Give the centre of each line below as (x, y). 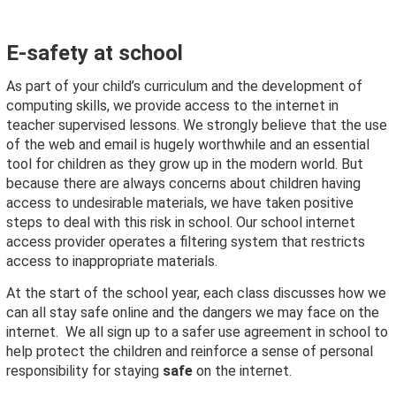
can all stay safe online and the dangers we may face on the (193, 313)
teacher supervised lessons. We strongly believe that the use (197, 126)
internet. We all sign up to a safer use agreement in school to (197, 332)
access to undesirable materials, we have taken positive (180, 203)
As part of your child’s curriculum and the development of (184, 87)
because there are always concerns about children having (183, 184)
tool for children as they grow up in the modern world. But (185, 164)
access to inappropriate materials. (114, 262)
